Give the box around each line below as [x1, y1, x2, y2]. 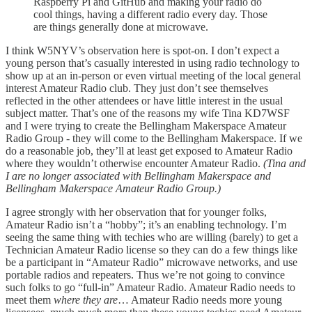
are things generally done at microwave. [33, 20, 208, 33]
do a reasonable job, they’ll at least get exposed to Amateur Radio [6, 144, 292, 157]
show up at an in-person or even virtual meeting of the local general [6, 69, 301, 81]
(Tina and [263, 157, 306, 169]
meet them [6, 293, 54, 306]
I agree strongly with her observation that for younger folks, [6, 205, 267, 218]
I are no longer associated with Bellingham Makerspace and [6, 169, 271, 182]
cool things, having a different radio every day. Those [33, 8, 267, 20]
